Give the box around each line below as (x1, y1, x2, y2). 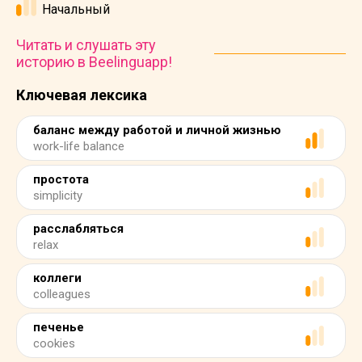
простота (33, 172, 89, 187)
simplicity (33, 188, 82, 203)
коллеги (33, 271, 82, 285)
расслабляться (33, 221, 124, 236)
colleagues (33, 287, 90, 301)
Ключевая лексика (16, 86, 147, 103)
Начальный (42, 2, 110, 17)
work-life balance (33, 139, 124, 154)
